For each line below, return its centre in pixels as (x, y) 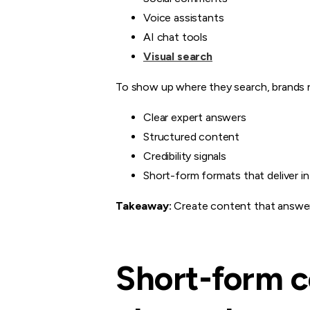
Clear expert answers (195, 117)
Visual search (178, 56)
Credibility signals (185, 156)
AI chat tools (175, 37)
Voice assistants (184, 17)
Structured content (192, 136)
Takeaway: (144, 206)
